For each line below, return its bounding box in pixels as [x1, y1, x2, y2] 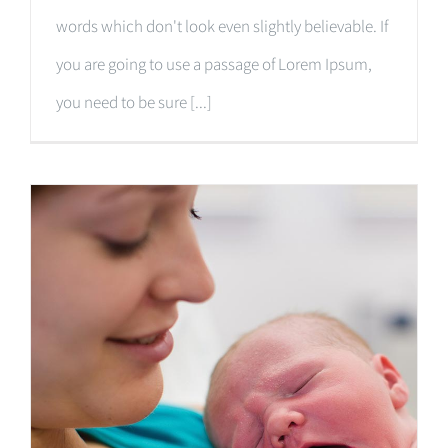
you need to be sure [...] [56, 91, 212, 114]
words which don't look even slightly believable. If [56, 15, 388, 38]
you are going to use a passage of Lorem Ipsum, [56, 53, 372, 76]
